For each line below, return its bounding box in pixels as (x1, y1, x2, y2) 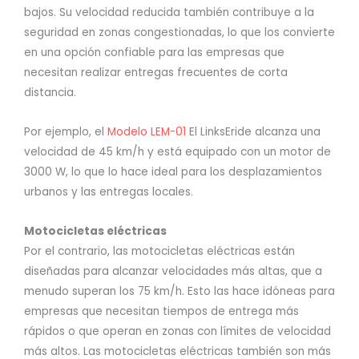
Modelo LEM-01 (104, 123, 186, 139)
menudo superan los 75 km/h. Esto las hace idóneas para (24, 283, 335, 299)
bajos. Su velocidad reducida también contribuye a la (24, 5, 314, 20)
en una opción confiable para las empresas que (24, 45, 284, 60)
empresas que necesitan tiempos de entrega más (24, 303, 299, 319)
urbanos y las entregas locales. (24, 184, 193, 200)
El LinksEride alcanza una (186, 123, 321, 139)
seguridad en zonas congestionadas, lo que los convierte (24, 25, 335, 40)
